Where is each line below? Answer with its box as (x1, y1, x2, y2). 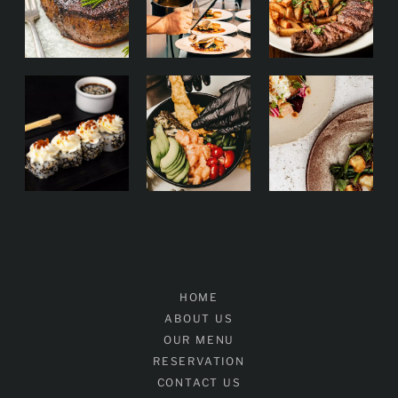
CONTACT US (156, 376, 242, 390)
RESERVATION (153, 354, 245, 369)
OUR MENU (163, 333, 235, 347)
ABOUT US (164, 312, 234, 326)
